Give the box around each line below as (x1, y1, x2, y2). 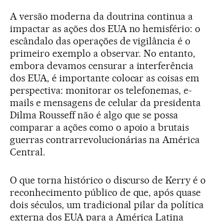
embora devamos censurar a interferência (10, 60, 194, 72)
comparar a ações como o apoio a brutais (10, 121, 189, 133)
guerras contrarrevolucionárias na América (10, 134, 200, 146)
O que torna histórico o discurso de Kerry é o (10, 174, 206, 186)
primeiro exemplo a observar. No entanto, (10, 47, 196, 59)
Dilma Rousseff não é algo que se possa (10, 109, 179, 121)
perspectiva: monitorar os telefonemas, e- (10, 84, 192, 96)
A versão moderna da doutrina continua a (10, 10, 193, 22)
